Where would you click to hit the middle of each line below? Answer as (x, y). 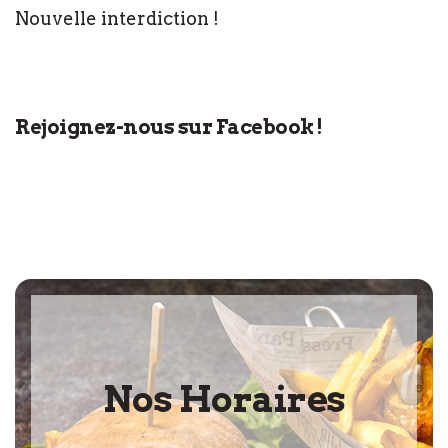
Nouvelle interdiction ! (117, 18)
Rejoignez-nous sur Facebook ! (169, 127)
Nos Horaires (224, 399)
